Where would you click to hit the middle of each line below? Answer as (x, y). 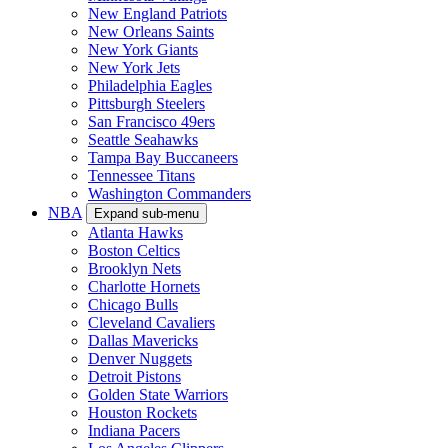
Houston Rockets (142, 412)
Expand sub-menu (146, 213)
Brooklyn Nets (134, 268)
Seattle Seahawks (143, 139)
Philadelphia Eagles (150, 85)
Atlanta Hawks (135, 232)
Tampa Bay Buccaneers (163, 157)
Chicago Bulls (133, 304)
